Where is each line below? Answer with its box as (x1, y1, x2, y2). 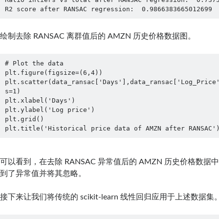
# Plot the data (4, 59, 64, 67)
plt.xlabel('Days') (4, 96, 75, 104)
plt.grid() (4, 115, 44, 123)
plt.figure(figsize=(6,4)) (4, 68, 103, 76)
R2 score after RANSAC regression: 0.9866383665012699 (4, 5, 212, 13)
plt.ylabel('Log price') (4, 106, 95, 113)
